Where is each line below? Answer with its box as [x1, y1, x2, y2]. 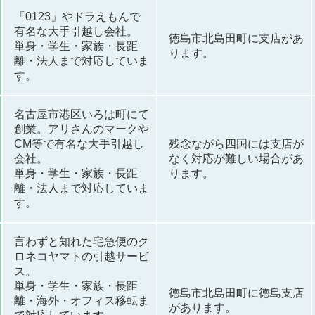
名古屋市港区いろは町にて [14, 108, 149, 120]
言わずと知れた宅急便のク [14, 235, 149, 247]
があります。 [169, 301, 236, 314]
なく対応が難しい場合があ [169, 152, 304, 165]
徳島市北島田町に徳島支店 [169, 286, 304, 299]
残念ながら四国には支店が [169, 137, 304, 150]
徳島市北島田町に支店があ [169, 32, 304, 44]
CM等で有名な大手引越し [14, 137, 144, 150]
